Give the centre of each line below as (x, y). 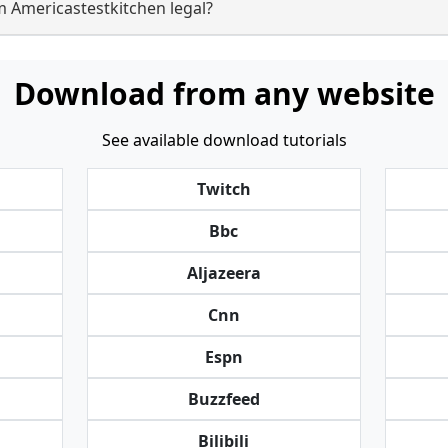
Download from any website (224, 93)
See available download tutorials (224, 140)
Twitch (223, 189)
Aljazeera (223, 273)
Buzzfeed (223, 399)
